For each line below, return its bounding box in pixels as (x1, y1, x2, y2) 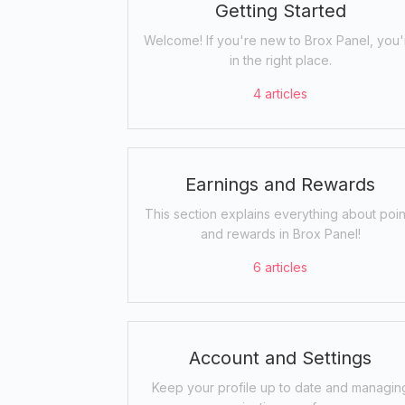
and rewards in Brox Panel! (200, 225, 361, 241)
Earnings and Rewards (185, 173, 376, 195)
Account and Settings (189, 346, 372, 369)
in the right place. (229, 52, 332, 68)
